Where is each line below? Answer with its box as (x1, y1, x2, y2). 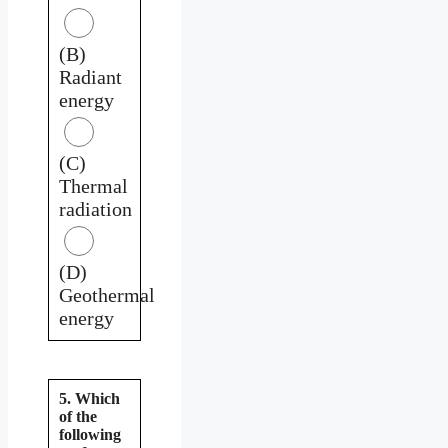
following (59, 425, 121, 443)
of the (59, 407, 97, 425)
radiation (59, 197, 132, 220)
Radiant (59, 65, 122, 88)
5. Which (59, 389, 120, 407)
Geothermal (59, 283, 155, 306)
